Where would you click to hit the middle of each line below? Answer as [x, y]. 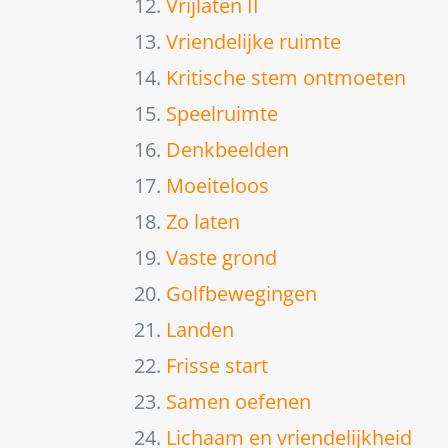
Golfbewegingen [242, 293]
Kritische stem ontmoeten [286, 77]
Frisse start [217, 365]
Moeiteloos [218, 185]
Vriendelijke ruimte [254, 41]
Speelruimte [222, 113]
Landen [200, 329]
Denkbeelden [228, 149]
